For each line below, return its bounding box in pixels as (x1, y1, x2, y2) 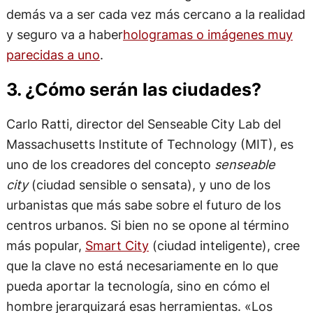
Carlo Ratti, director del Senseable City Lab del (6, 115, 281, 131)
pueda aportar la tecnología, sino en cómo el (6, 277, 270, 293)
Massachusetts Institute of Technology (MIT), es (6, 136, 293, 152)
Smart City (85, 237, 149, 253)
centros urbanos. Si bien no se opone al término (6, 217, 289, 233)
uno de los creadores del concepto (6, 156, 214, 172)
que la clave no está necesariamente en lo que (6, 257, 278, 273)
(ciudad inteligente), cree (148, 237, 300, 253)
